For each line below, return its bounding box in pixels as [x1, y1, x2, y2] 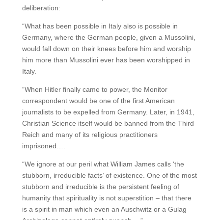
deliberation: [22, 4, 60, 12]
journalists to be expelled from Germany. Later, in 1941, [22, 108, 194, 116]
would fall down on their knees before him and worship [22, 45, 191, 53]
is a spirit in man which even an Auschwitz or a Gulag [22, 205, 187, 213]
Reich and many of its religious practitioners [22, 131, 158, 138]
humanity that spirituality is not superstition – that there [22, 194, 192, 202]
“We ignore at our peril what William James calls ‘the [22, 160, 184, 168]
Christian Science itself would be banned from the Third [22, 119, 194, 127]
